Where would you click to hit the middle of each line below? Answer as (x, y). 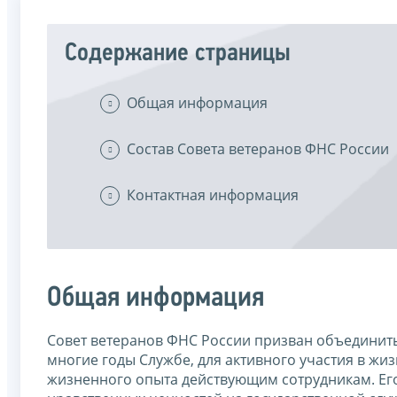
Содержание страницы (178, 53)
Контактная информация (213, 195)
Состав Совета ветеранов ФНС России (258, 148)
